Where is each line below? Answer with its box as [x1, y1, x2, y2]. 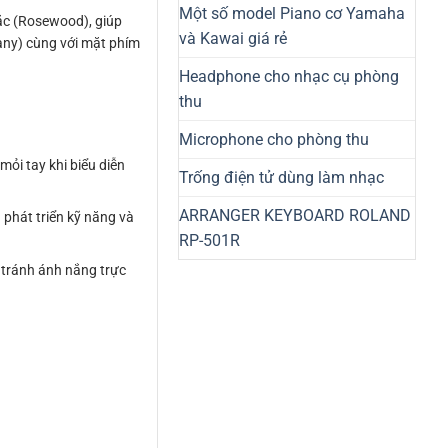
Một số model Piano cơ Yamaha [179, 3, 405, 23]
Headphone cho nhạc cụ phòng [179, 66, 399, 86]
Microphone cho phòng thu [179, 129, 369, 149]
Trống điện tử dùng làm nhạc [179, 167, 384, 187]
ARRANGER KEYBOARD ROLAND [179, 205, 411, 225]
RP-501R [179, 230, 240, 250]
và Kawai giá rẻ [179, 28, 287, 48]
